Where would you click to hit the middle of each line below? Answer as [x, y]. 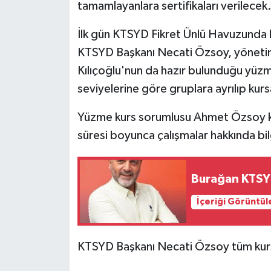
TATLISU [53, 213]
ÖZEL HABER [64, 90]
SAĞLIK [51, 121]
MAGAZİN [58, 28]
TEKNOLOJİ [61, 244]
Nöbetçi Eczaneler [79, 59]
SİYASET [54, 152]
